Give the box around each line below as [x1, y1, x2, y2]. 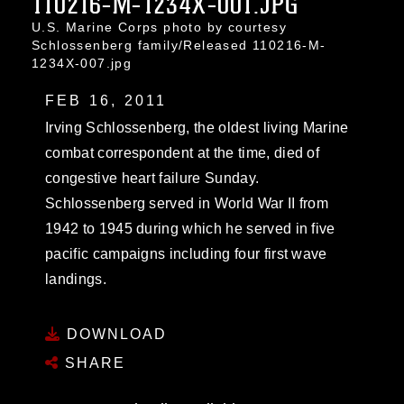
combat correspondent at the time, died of [45, 145, 320, 161]
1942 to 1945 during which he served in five [45, 221, 335, 236]
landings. [45, 271, 106, 287]
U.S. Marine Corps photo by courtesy [32, 20, 287, 34]
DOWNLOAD [61, 326, 167, 342]
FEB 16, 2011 [45, 93, 168, 108]
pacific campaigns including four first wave [45, 246, 327, 262]
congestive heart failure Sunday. [45, 170, 260, 186]
